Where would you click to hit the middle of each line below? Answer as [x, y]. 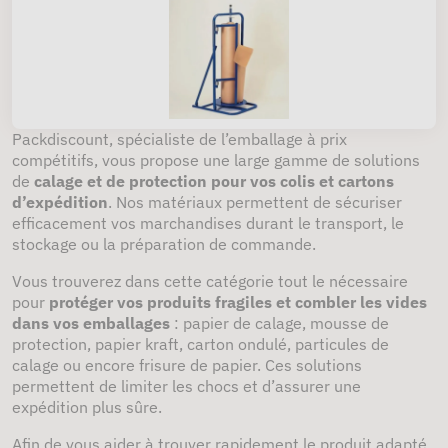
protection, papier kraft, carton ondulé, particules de [200, 344]
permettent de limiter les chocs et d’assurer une [186, 386]
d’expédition [60, 202]
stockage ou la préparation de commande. [164, 244]
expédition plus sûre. [87, 407]
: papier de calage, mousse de [279, 323]
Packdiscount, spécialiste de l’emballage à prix [179, 139]
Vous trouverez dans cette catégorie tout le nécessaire [210, 281]
